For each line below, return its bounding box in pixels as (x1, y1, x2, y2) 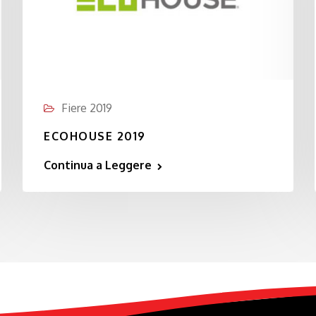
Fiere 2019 (61, 101, 113, 115)
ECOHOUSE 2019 (44, 129, 146, 143)
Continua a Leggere (44, 158, 152, 172)
